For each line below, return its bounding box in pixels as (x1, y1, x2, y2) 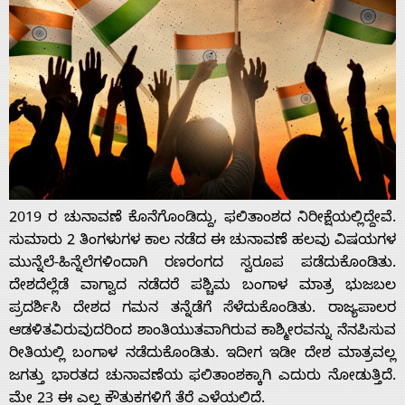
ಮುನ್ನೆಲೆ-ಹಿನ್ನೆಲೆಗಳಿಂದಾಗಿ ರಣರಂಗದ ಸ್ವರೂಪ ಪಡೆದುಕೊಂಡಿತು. (9, 254, 396, 275)
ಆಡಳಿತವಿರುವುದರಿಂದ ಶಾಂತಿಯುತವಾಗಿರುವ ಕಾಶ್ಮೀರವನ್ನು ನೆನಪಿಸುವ (9, 322, 396, 343)
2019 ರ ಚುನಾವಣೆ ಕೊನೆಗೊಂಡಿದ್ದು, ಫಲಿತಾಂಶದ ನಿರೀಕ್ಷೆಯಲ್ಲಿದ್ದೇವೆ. (9, 209, 396, 230)
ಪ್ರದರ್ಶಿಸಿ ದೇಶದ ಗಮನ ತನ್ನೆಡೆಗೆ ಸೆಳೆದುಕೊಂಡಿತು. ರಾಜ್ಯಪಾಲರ (9, 299, 396, 320)
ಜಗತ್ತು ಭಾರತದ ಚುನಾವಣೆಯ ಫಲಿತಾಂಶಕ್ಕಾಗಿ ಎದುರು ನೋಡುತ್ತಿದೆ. (9, 367, 396, 388)
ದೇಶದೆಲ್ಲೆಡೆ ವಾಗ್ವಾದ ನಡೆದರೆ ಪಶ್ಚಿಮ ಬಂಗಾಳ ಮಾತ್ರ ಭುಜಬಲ (9, 277, 396, 297)
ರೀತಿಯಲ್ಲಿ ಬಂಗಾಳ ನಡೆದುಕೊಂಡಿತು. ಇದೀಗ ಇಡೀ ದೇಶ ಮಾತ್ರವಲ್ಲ (9, 344, 396, 365)
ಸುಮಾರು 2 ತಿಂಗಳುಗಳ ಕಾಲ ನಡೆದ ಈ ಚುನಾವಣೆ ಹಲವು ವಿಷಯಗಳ (9, 231, 396, 252)
